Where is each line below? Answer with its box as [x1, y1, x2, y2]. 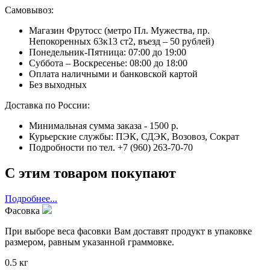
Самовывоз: [5, 5, 54, 16]
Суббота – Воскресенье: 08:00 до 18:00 [29, 58, 187, 69]
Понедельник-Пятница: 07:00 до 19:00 [29, 47, 186, 58]
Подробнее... [5, 193, 57, 204]
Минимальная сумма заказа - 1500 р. [29, 121, 178, 131]
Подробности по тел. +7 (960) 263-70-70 [29, 142, 193, 153]
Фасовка [5, 206, 42, 216]
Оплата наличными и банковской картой [29, 69, 198, 80]
